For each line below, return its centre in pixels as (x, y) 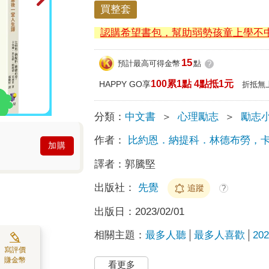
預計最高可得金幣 (149, 64)
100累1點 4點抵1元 (192, 83)
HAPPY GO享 (125, 84)
